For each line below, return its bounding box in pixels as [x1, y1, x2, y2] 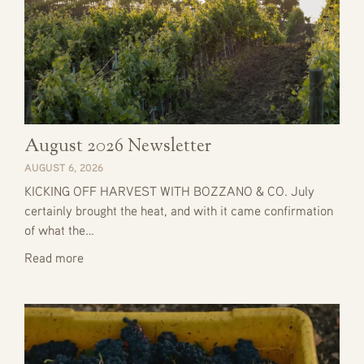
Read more [24, 249, 84, 266]
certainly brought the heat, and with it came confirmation [24, 202, 333, 219]
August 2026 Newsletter [24, 134, 211, 161]
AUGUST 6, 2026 [24, 161, 103, 175]
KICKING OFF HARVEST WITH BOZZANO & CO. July [24, 183, 314, 200]
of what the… [24, 222, 94, 239]
